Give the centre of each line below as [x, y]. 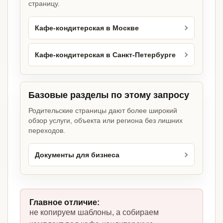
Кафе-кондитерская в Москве [87, 28]
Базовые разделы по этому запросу [109, 95]
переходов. [47, 131]
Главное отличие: [64, 203]
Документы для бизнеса [77, 155]
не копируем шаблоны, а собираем [94, 213]
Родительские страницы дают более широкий [103, 111]
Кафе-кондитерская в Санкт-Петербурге [105, 55]
